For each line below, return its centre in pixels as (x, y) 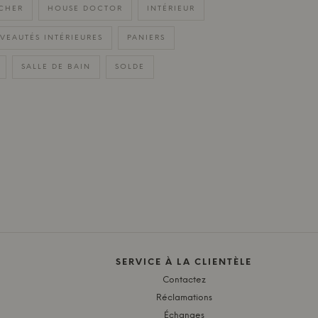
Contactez (184, 280)
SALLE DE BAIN (56, 67)
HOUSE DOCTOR (85, 9)
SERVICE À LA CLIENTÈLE (184, 262)
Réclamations (184, 297)
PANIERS (146, 38)
